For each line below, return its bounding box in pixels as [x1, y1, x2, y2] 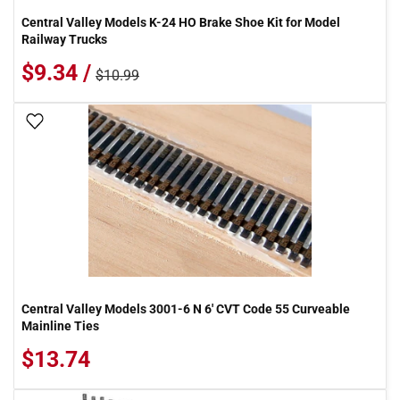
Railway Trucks [21, 32, 107, 46]
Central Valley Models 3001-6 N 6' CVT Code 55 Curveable [21, 302, 350, 316]
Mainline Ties [21, 319, 99, 333]
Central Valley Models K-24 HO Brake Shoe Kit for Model [21, 15, 340, 29]
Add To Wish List [51, 115, 142, 129]
